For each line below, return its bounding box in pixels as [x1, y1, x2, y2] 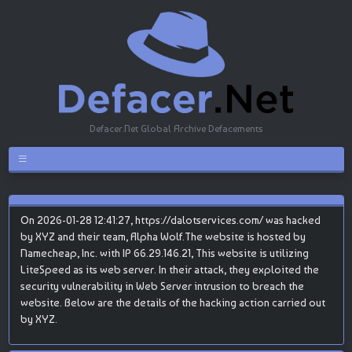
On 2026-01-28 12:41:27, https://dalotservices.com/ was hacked [20, 213, 321, 226]
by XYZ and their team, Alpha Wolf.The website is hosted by [20, 229, 306, 243]
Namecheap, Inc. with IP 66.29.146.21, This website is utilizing [20, 246, 309, 259]
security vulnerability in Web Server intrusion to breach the [20, 279, 304, 292]
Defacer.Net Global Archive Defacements [90, 122, 262, 134]
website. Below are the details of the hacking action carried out [20, 295, 325, 309]
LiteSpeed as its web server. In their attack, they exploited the [20, 262, 319, 276]
